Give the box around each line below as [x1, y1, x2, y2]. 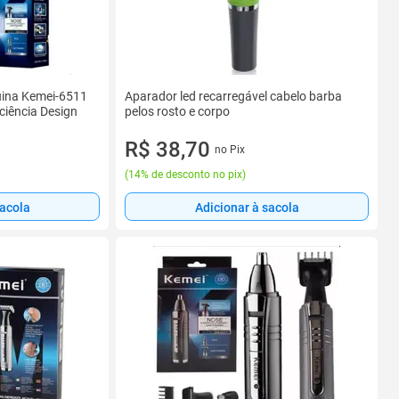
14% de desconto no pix [128, 168, 242, 181]
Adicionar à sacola [194, 199, 299, 215]
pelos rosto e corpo [125, 104, 230, 118]
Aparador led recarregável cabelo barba [125, 89, 342, 103]
